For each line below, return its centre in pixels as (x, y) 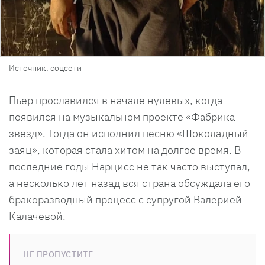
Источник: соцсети (45, 68)
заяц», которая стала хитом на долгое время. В (125, 150)
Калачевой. (37, 216)
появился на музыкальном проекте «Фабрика (122, 117)
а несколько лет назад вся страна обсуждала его (130, 183)
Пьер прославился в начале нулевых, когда (116, 101)
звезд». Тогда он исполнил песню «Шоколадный (129, 134)
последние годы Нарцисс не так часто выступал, (130, 167)
